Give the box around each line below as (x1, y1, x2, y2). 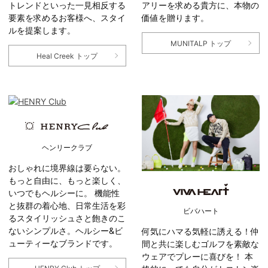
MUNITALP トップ (170, 38, 232, 48)
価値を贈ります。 (142, 13, 209, 23)
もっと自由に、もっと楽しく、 (8, 175, 126, 185)
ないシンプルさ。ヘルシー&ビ (8, 225, 123, 236)
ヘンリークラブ (42, 143, 93, 153)
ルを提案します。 (8, 25, 75, 36)
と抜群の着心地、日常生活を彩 (8, 200, 126, 211)
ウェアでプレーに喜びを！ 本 (142, 251, 254, 261)
